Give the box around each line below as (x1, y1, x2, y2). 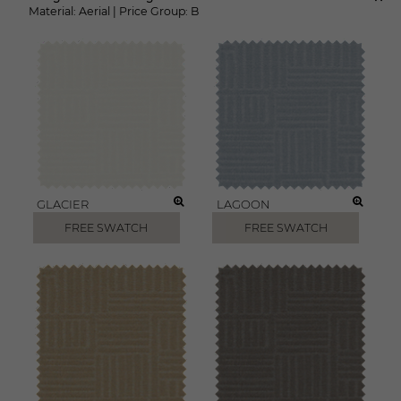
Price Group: (119, 4, 191, 18)
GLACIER (37, 197, 89, 211)
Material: (29, 4, 76, 18)
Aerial (79, 4, 110, 18)
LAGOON (216, 197, 270, 211)
